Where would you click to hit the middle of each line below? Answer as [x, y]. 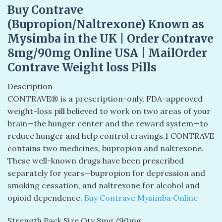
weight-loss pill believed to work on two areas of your [109, 111]
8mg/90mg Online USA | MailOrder [107, 53]
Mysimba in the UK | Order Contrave [111, 39]
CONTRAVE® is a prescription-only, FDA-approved [105, 99]
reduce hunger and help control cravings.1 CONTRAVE [111, 136]
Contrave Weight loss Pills [82, 68]
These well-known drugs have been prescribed [96, 161]
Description [30, 86]
